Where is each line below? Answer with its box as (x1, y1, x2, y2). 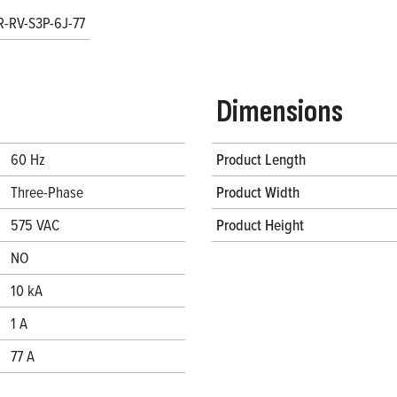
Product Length (216, 147, 306, 170)
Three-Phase (11, 180, 83, 203)
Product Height (216, 213, 304, 236)
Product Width (216, 180, 300, 203)
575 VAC (11, 213, 59, 236)
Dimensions (216, 92, 343, 131)
